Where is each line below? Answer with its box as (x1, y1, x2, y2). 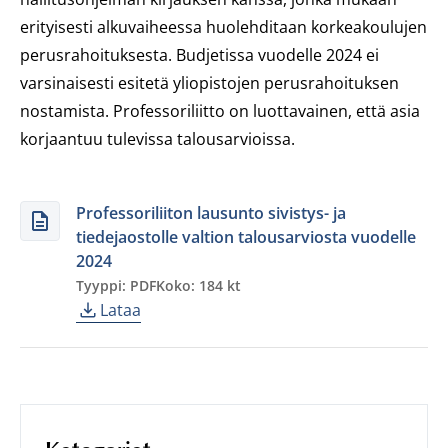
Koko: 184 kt (156, 276, 241, 295)
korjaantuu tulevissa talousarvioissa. (20, 128, 295, 150)
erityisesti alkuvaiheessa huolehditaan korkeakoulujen (20, 16, 427, 38)
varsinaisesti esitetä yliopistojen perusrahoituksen (20, 72, 399, 94)
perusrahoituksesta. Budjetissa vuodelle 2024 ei (20, 44, 379, 66)
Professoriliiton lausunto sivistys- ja (76, 202, 346, 224)
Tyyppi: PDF (76, 276, 156, 295)
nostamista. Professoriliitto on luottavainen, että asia (20, 100, 420, 122)
